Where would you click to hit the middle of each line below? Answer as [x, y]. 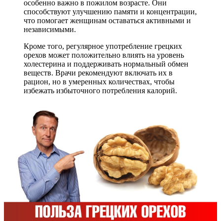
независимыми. [50, 29]
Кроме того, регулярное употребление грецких [103, 46]
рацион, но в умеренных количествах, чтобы [99, 81]
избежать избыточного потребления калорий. [100, 90]
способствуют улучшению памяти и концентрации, [110, 11]
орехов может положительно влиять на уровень [104, 55]
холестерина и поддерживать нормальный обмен [106, 64]
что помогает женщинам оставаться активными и [107, 20]
